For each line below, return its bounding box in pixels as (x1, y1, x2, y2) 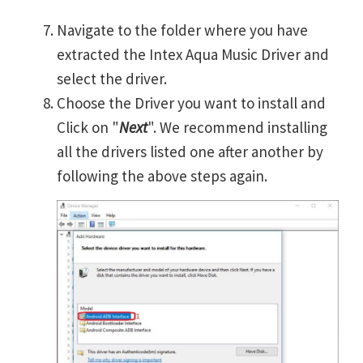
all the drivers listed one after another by (57, 142, 323, 162)
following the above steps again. (57, 166, 267, 186)
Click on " (57, 117, 119, 138)
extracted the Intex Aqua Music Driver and (57, 45, 329, 65)
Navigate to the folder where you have (57, 20, 308, 41)
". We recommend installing (147, 117, 327, 138)
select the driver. (57, 69, 167, 89)
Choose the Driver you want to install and (57, 93, 326, 113)
